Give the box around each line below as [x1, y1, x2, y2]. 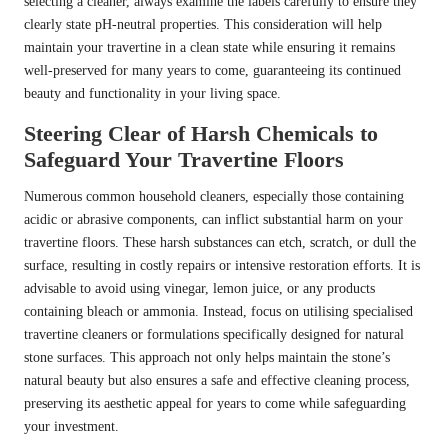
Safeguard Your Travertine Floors [24, 147, 344, 173]
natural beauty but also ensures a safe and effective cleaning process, [24, 373, 410, 389]
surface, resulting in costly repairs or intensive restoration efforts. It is [24, 258, 420, 274]
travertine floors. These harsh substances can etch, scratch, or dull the [24, 235, 416, 251]
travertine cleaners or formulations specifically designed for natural [24, 327, 404, 343]
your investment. [24, 419, 119, 435]
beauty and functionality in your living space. [24, 86, 281, 102]
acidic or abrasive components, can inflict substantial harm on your [24, 212, 403, 228]
